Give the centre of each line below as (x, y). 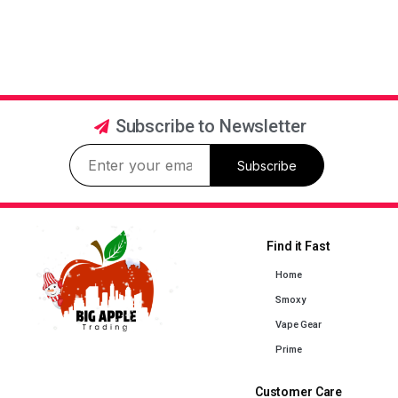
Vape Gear (298, 325)
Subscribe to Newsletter (211, 127)
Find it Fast (298, 247)
